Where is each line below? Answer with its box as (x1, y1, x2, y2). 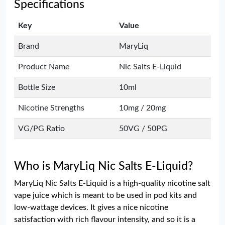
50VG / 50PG (119, 125, 167, 133)
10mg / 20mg (119, 104, 166, 112)
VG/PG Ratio (18, 125, 65, 133)
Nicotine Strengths (18, 104, 84, 112)
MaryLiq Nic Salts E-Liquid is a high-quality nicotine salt (14, 179, 210, 187)
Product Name (18, 63, 69, 71)
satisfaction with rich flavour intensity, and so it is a (14, 215, 195, 223)
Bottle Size (18, 83, 55, 91)
